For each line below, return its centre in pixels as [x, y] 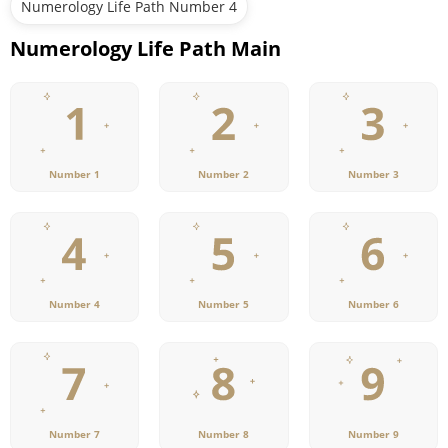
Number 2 [224, 174]
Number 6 [373, 304]
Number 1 [75, 174]
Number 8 [224, 434]
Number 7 [75, 434]
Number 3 [373, 174]
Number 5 [224, 304]
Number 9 [373, 434]
